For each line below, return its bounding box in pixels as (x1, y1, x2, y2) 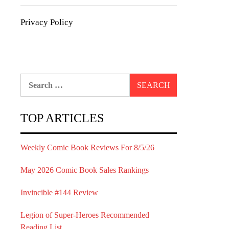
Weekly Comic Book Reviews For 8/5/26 (20, 143, 154, 152)
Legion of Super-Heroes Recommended (20, 211, 149, 219)
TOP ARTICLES (20, 111, 104, 125)
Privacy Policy (20, 17, 73, 27)
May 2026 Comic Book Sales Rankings (20, 166, 149, 174)
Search (20, 75, 44, 83)
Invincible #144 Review (20, 188, 98, 197)
